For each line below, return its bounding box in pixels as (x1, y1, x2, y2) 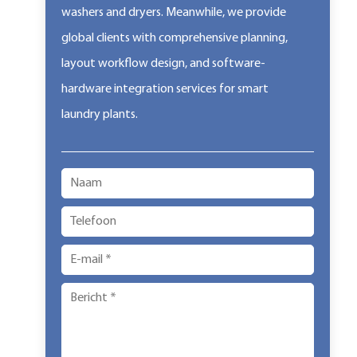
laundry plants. (61, 108, 138, 121)
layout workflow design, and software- (61, 57, 265, 70)
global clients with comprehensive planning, (61, 32, 288, 45)
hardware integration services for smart (61, 83, 269, 96)
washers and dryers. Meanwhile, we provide (61, 6, 286, 19)
